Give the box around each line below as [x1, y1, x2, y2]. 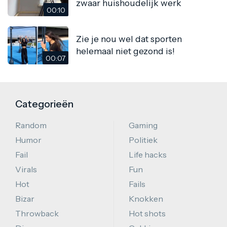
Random [15, 120, 47, 130]
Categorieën [15, 97, 73, 110]
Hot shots [129, 208, 166, 218]
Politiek [129, 134, 158, 145]
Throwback [15, 208, 59, 218]
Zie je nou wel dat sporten [76, 33, 182, 45]
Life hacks [129, 149, 167, 160]
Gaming [129, 120, 158, 130]
